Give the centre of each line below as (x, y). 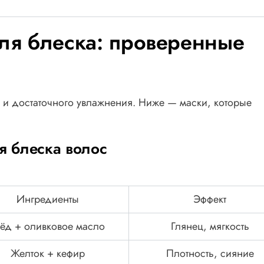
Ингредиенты (48, 199)
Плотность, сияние (210, 254)
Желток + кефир (48, 254)
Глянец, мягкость (210, 227)
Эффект (210, 199)
